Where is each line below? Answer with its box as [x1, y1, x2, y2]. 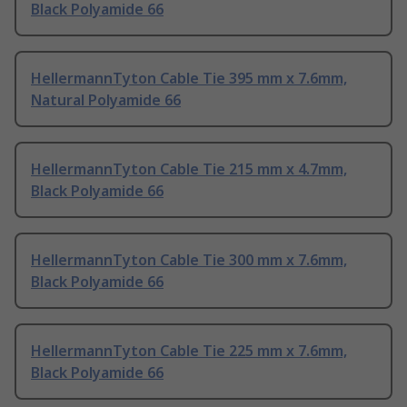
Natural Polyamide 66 [31, 90, 181, 111]
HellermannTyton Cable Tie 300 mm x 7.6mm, [31, 250, 347, 271]
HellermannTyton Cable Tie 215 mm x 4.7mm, [31, 159, 347, 180]
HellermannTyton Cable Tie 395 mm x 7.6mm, [31, 68, 347, 89]
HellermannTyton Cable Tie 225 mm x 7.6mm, [31, 341, 347, 362]
